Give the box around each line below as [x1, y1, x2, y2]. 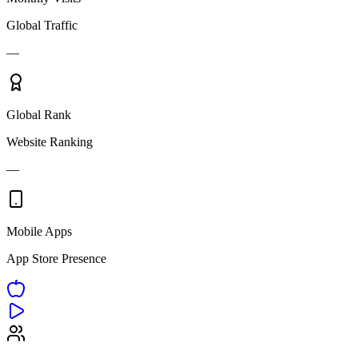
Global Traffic [6, 18, 78, 33]
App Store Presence [6, 252, 106, 266]
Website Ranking [6, 135, 93, 149]
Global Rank [6, 108, 71, 122]
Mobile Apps [6, 225, 72, 239]
